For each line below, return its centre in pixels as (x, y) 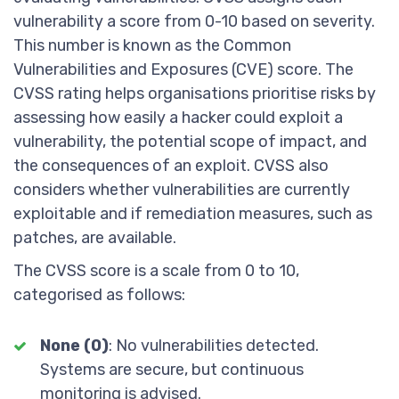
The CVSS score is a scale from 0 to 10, (156, 271)
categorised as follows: (99, 295)
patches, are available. (95, 238)
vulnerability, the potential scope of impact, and (190, 142)
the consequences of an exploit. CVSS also (171, 166)
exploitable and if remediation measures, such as (193, 214)
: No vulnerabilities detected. (214, 346)
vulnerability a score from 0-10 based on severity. (194, 21)
